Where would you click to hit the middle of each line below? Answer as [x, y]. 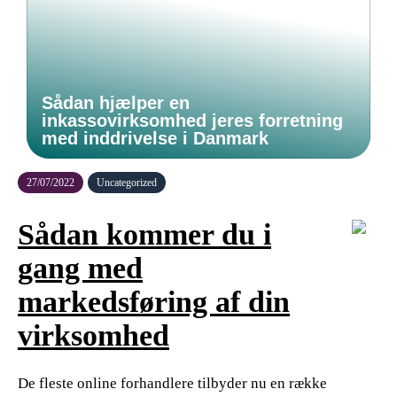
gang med [80, 268]
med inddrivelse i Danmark [155, 138]
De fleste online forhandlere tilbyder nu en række [172, 383]
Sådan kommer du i [144, 234]
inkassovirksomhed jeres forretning [192, 121]
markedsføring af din [154, 301]
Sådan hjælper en [116, 103]
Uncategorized [127, 183]
